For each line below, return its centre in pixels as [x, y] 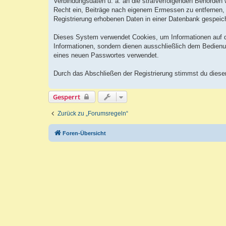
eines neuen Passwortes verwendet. [106, 55]
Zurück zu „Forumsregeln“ [93, 114]
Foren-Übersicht [84, 133]
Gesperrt [67, 97]
